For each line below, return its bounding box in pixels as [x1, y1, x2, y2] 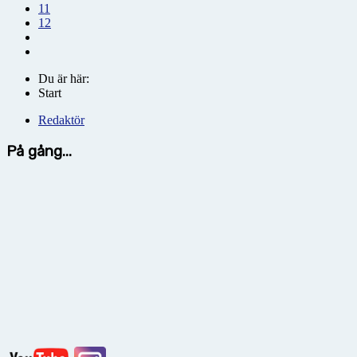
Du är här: [38, 71, 96, 85]
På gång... [6, 142, 72, 160]
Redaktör [38, 112, 84, 127]
